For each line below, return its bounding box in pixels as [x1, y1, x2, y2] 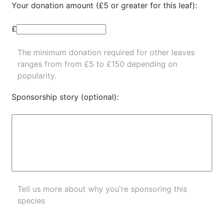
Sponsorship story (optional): [12, 92, 119, 102]
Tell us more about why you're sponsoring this [17, 184, 187, 194]
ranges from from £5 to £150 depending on [17, 59, 177, 69]
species [17, 195, 45, 205]
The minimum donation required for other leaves [17, 47, 195, 57]
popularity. [17, 70, 56, 80]
